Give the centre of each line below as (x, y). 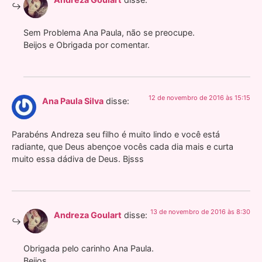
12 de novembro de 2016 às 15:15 (199, 98)
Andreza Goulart (88, 215)
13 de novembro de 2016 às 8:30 (200, 212)
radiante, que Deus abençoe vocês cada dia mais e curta (123, 146)
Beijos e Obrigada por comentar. (87, 44)
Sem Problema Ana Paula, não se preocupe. (109, 32)
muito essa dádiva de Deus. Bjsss (78, 158)
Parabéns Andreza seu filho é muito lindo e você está (116, 134)
